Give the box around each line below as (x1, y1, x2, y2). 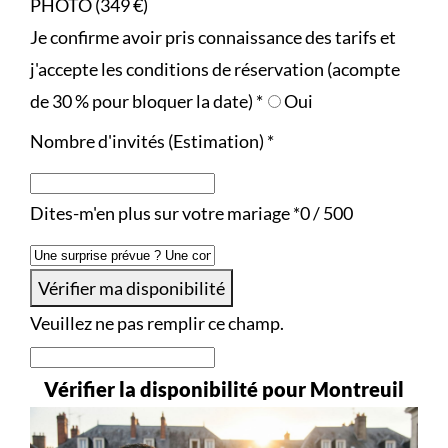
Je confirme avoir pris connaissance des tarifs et (30, 26, 396, 49)
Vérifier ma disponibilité (38, 277, 225, 300)
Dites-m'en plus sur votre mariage (30, 202, 293, 225)
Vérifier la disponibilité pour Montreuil (44, 377, 404, 402)
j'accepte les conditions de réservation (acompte (30, 58, 400, 81)
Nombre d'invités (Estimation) (30, 130, 267, 153)
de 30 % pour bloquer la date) (30, 90, 256, 113)
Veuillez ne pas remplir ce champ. (30, 312, 284, 335)
